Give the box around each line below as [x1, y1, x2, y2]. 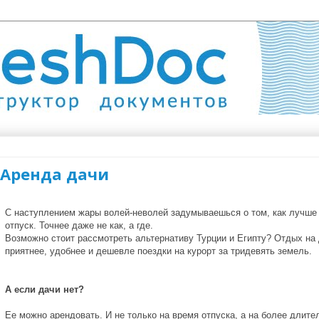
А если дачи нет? [5, 284, 84, 295]
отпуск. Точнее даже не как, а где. [5, 220, 153, 231]
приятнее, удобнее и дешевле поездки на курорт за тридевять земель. [5, 246, 312, 256]
